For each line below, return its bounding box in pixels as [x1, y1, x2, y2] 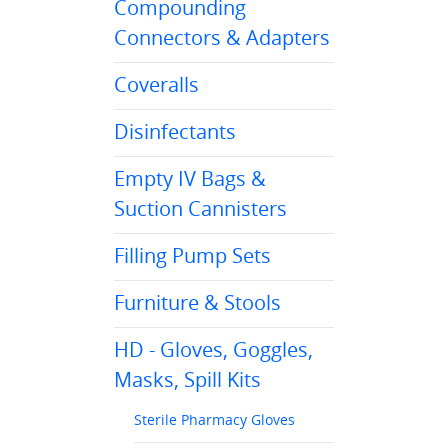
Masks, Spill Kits [114, 366, 261, 393]
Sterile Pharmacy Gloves [134, 410, 295, 429]
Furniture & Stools [114, 289, 281, 316]
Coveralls [114, 71, 199, 98]
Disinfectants [114, 118, 236, 145]
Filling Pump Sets [114, 242, 271, 269]
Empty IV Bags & [114, 165, 266, 192]
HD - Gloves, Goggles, [114, 336, 313, 363]
